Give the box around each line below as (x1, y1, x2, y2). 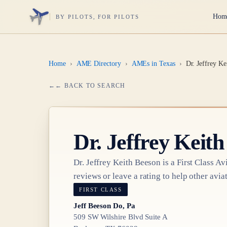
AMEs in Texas (131, 59, 175, 67)
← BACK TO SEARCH (55, 82, 126, 89)
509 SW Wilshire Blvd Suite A (73, 212, 168, 221)
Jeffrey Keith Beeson (86, 157, 161, 167)
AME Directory (76, 59, 121, 67)
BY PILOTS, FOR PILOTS (55, 13, 140, 20)
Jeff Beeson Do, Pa (73, 201, 135, 210)
